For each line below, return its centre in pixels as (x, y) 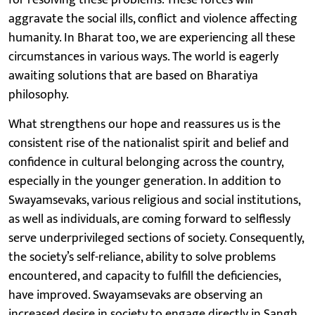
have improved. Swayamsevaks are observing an (136, 295)
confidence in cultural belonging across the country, (146, 162)
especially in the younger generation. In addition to (145, 181)
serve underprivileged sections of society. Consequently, (156, 238)
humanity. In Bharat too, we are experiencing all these (152, 38)
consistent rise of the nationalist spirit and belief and (149, 143)
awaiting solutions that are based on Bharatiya (133, 76)
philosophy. (39, 95)
